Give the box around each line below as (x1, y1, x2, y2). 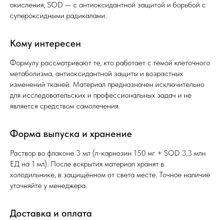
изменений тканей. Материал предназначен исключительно (10, 80, 204, 89)
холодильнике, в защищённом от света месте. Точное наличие (10, 170, 210, 180)
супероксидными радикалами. (10, 11, 107, 21)
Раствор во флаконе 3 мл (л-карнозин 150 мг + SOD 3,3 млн (10, 148, 206, 158)
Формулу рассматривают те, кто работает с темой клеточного (10, 58, 210, 68)
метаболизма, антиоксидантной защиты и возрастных (10, 69, 183, 79)
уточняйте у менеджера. (10, 181, 87, 191)
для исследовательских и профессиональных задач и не (10, 90, 192, 100)
